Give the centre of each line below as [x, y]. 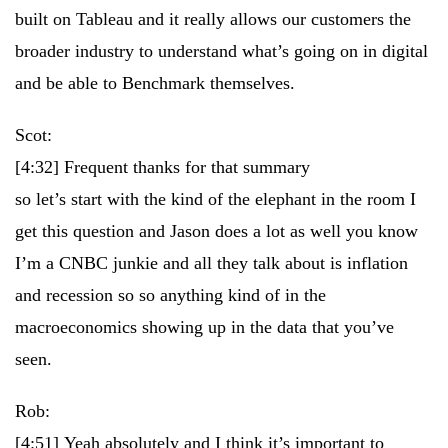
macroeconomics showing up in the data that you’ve [204, 327]
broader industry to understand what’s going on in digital [221, 51]
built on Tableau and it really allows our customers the [213, 19]
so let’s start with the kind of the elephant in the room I [215, 199]
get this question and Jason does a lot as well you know [216, 231]
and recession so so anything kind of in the [170, 295]
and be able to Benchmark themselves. [155, 83]
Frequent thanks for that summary [187, 167]
